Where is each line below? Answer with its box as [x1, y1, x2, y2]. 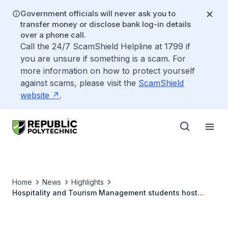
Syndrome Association [12, 210, 92, 218]
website [20, 90, 49, 100]
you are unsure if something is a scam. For [20, 53, 186, 64]
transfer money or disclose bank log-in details [20, 19, 191, 29]
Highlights [71, 178, 104, 186]
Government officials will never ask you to [20, 9, 176, 18]
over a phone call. [20, 30, 86, 40]
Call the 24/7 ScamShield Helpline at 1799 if [20, 41, 190, 51]
